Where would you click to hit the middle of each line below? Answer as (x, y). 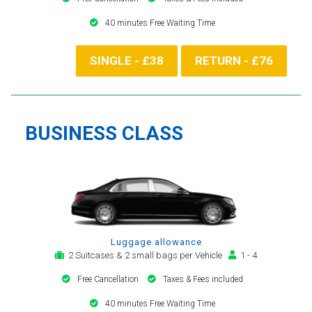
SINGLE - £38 (127, 60)
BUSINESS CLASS (104, 133)
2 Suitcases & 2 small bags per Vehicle (146, 255)
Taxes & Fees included (203, 279)
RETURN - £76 (234, 60)
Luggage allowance (156, 242)
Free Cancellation (109, 279)
